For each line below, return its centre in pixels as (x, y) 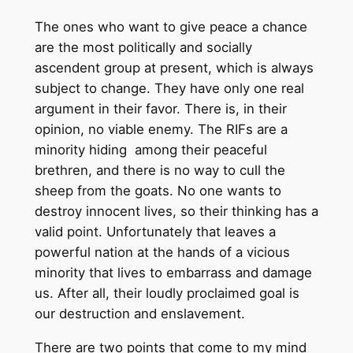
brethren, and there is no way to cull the (160, 170)
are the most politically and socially (143, 47)
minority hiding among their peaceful (150, 149)
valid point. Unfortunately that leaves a (155, 231)
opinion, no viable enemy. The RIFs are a (161, 129)
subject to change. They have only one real (169, 88)
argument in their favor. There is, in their (160, 108)
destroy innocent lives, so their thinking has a (176, 211)
